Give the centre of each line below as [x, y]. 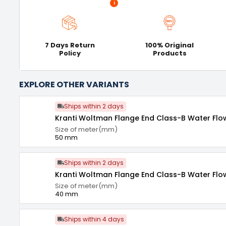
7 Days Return [70, 45]
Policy [70, 53]
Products [169, 53]
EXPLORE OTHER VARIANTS [74, 84]
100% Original [170, 45]
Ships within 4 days [94, 219]
